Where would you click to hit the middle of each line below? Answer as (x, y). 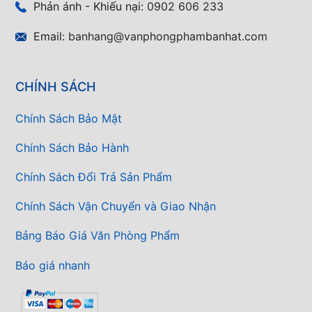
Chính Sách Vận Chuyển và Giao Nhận (116, 206)
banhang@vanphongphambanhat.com (168, 36)
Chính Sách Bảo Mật (69, 118)
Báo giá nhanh (53, 265)
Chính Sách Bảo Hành (72, 147)
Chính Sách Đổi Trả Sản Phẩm (94, 177)
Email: (51, 36)
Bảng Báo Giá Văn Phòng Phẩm (97, 236)
